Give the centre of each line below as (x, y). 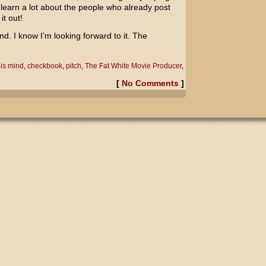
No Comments (150, 83)
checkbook (45, 66)
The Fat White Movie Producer (133, 66)
